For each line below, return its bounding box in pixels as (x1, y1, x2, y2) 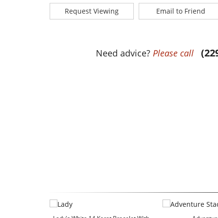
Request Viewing (65, 6, 119, 16)
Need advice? (95, 47, 153, 59)
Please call (152, 47, 194, 59)
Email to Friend (156, 6, 206, 16)
